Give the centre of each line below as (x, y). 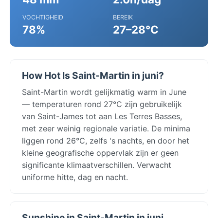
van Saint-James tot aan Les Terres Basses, (102, 116)
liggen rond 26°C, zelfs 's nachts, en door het (106, 140)
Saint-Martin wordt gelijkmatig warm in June (104, 92)
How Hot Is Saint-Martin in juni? (93, 75)
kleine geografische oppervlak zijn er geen (100, 153)
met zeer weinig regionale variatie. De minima (106, 128)
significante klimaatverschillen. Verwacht (97, 165)
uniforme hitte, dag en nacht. (75, 177)
